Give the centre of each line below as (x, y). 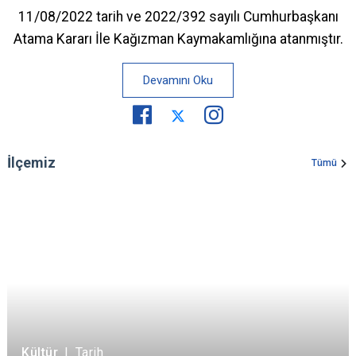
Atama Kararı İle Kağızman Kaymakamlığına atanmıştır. (178, 39)
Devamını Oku (178, 81)
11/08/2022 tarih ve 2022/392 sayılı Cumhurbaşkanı (178, 17)
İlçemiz (31, 163)
